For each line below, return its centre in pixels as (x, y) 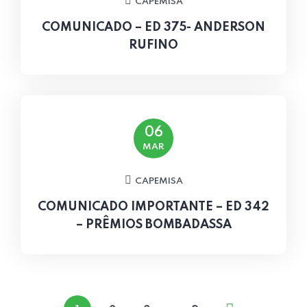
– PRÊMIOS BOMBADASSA (153, 225)
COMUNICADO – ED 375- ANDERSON (153, 27)
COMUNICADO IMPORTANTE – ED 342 (153, 207)
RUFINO (153, 45)
